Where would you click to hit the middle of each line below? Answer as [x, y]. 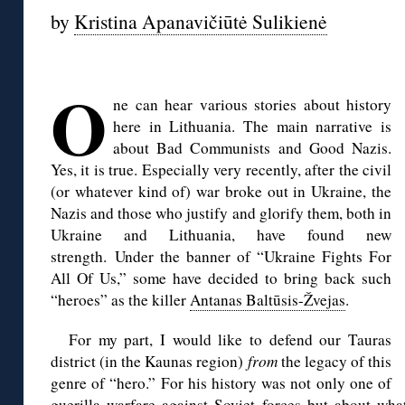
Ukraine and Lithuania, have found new [221, 235]
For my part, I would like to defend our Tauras [230, 340]
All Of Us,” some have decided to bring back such [221, 278]
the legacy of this [336, 362]
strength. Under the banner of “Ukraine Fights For [221, 257]
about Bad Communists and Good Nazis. [252, 148]
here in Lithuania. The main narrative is [252, 127]
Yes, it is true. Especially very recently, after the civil [221, 170]
